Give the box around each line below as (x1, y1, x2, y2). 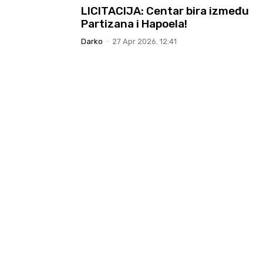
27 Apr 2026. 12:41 (112, 36, 177, 46)
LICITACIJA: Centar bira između (81, 4, 249, 18)
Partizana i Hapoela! (81, 16, 187, 31)
